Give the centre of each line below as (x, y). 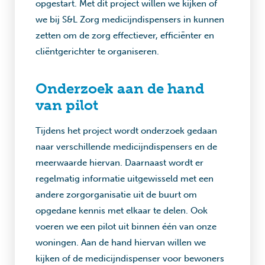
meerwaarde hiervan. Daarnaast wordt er (119, 163)
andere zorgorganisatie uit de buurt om (116, 195)
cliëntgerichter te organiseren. (97, 51)
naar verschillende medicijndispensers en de (126, 147)
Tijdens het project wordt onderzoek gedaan (126, 131)
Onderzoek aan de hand (120, 88)
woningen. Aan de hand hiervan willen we (121, 243)
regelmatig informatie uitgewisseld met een (125, 179)
